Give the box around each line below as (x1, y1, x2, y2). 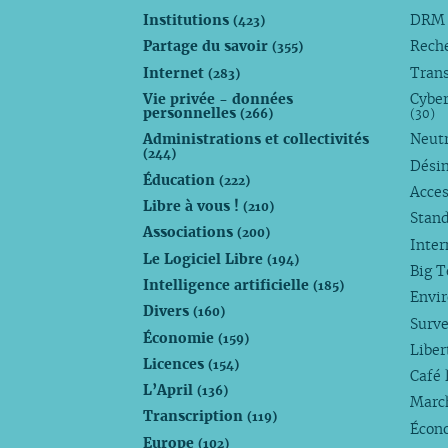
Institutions (143, 11, 234, 30)
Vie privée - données (143, 90, 294, 109)
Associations (143, 223, 238, 242)
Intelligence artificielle (143, 275, 314, 294)
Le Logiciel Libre (143, 249, 268, 268)
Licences (143, 354, 209, 373)
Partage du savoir (143, 37, 273, 56)
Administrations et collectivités (143, 130, 370, 149)
